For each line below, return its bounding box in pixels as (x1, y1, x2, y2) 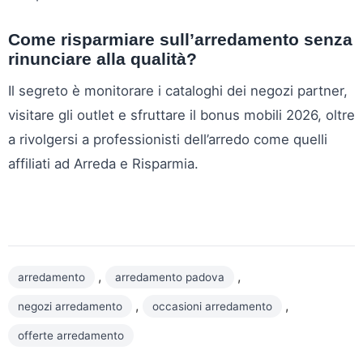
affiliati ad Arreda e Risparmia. (8, 156, 199, 173)
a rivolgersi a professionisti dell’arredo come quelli (8, 131, 327, 148)
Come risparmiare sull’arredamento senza (8, 30, 352, 49)
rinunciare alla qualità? (8, 49, 197, 69)
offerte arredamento (18, 329, 124, 343)
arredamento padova (115, 271, 224, 284)
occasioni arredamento (152, 300, 272, 314)
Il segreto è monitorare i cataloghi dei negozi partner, (8, 83, 348, 100)
